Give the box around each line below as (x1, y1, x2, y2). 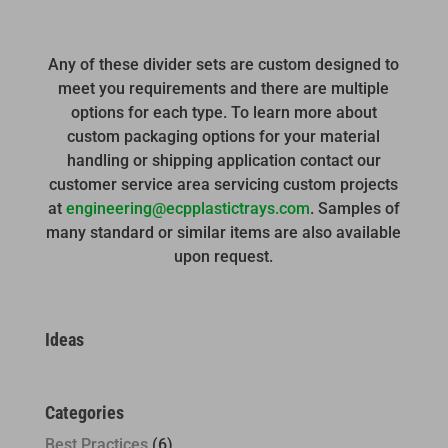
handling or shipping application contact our (66, 151, 381, 171)
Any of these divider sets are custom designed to (48, 55, 400, 75)
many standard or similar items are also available (46, 223, 402, 243)
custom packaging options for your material (67, 127, 381, 147)
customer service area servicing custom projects (49, 175, 399, 195)
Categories (44, 401, 124, 423)
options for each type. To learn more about (70, 103, 377, 123)
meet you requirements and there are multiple (58, 79, 390, 99)
